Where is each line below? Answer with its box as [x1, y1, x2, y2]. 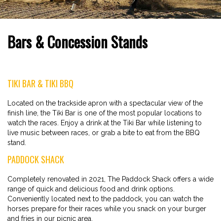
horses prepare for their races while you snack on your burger [7, 204, 206, 213]
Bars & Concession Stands [7, 30, 147, 53]
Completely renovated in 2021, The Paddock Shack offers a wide [7, 175, 214, 183]
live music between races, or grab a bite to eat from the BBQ [7, 128, 200, 137]
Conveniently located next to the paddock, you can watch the [7, 194, 203, 203]
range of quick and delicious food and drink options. [7, 184, 175, 193]
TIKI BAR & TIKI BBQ [7, 76, 74, 90]
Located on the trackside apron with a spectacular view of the [7, 99, 203, 107]
